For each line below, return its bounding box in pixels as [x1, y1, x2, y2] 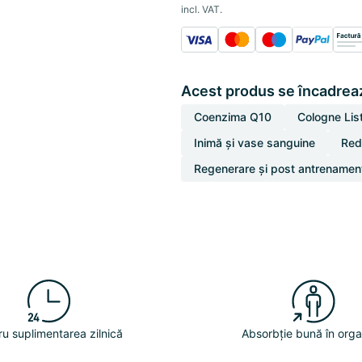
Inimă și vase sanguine [194, 136, 315, 149]
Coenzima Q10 [194, 110, 271, 124]
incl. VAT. [181, 3, 222, 15]
